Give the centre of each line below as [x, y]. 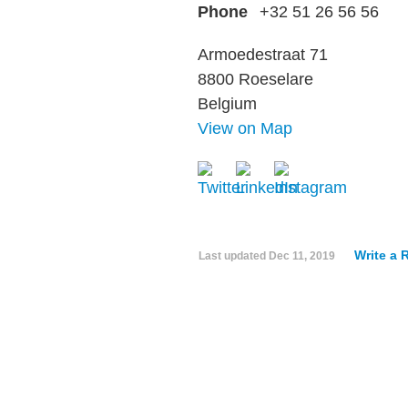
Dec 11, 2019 [302, 256]
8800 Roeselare [255, 79]
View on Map [245, 128]
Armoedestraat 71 [263, 55]
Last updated [234, 256]
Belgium [227, 104]
